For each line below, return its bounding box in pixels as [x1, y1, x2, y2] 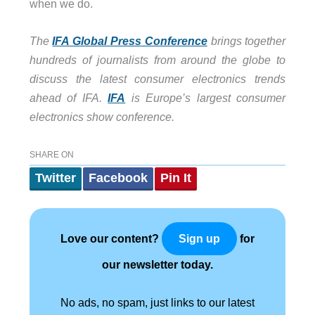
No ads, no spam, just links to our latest [60, 295, 255, 309]
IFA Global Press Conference [52, 34, 207, 48]
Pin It [160, 170, 191, 185]
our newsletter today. [102, 257, 213, 271]
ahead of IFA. [29, 91, 108, 105]
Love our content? [60, 231, 162, 245]
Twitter [34, 170, 76, 185]
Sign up [179, 232, 220, 245]
